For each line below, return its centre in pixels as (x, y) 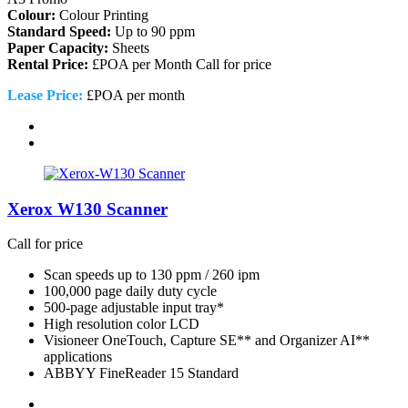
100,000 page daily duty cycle (130, 291)
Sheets (129, 47)
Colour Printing (102, 15)
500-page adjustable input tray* (134, 308)
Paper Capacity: (58, 47)
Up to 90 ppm (153, 31)
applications (78, 357)
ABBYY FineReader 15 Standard (141, 373)
